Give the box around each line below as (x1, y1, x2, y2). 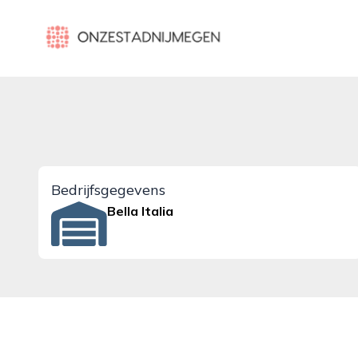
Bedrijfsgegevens (51, 181, 165, 199)
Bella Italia (107, 203, 174, 219)
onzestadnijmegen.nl (38, 20, 161, 36)
